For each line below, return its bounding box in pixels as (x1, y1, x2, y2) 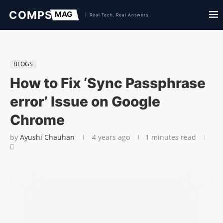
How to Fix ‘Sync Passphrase (10, 75, 206, 92)
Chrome (10, 111, 65, 128)
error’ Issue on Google (10, 93, 160, 110)
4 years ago (90, 132, 130, 142)
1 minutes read (145, 132, 196, 142)
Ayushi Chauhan (20, 132, 75, 142)
